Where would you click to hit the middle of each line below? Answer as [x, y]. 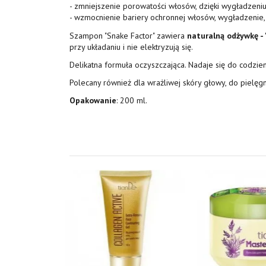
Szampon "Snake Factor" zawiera [128, 35]
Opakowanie [93, 101]
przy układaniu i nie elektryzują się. [131, 47]
